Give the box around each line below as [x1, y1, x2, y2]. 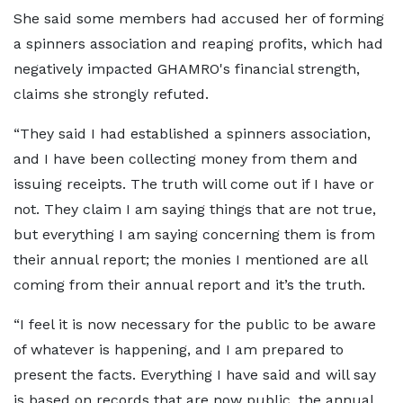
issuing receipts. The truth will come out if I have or [13, 175, 374, 193]
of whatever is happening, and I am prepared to [13, 341, 344, 358]
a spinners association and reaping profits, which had [13, 35, 383, 52]
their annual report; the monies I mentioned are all [13, 251, 367, 268]
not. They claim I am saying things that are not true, [13, 201, 376, 218]
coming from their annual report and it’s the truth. [13, 276, 365, 293]
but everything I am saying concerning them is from [13, 226, 375, 243]
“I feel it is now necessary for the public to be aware [13, 316, 376, 333]
